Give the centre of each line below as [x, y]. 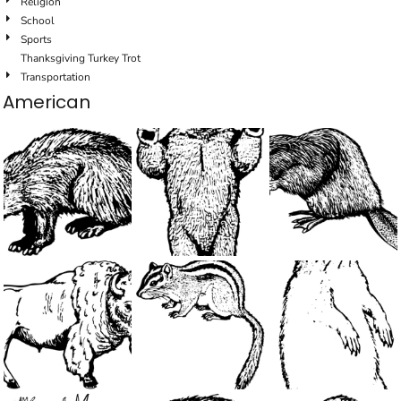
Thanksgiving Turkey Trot [81, 58]
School [38, 21]
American [47, 102]
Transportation [55, 77]
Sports [36, 39]
